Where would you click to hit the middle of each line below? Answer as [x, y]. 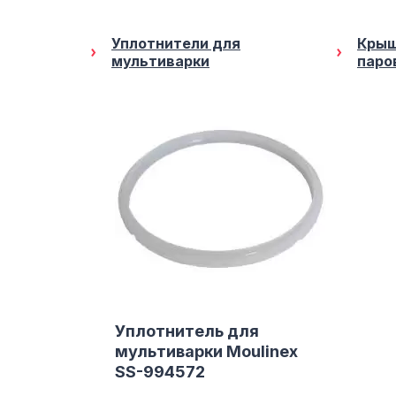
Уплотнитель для [187, 331]
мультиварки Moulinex [206, 351]
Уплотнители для [176, 43]
